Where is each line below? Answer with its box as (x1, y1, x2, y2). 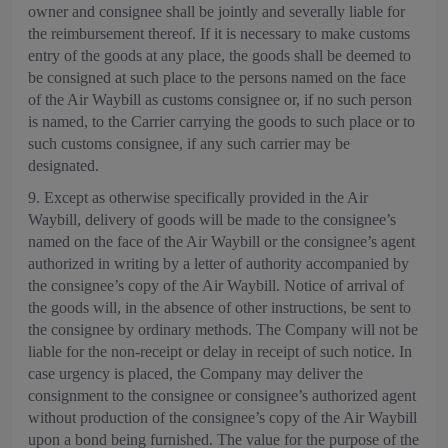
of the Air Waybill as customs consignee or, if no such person (28, 91, 412, 108)
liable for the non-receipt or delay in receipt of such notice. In (28, 343, 412, 360)
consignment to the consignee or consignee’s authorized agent (28, 387, 416, 404)
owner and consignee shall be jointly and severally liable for (28, 3, 405, 20)
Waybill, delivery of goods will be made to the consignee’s (28, 211, 396, 228)
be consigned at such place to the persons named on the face (28, 69, 406, 86)
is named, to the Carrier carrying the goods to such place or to (28, 113, 415, 130)
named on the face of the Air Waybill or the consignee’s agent (28, 233, 415, 250)
